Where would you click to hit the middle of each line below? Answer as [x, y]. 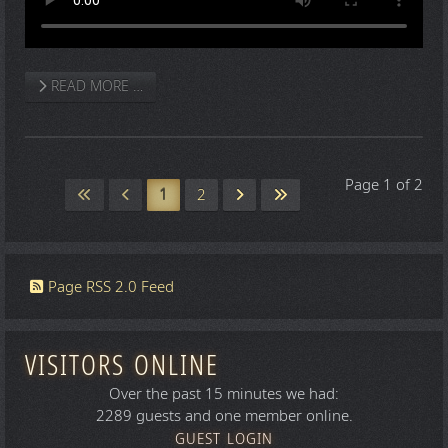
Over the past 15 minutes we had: [224, 394]
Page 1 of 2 [384, 184]
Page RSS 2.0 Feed [111, 287]
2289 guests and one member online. [224, 416]
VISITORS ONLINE [122, 366]
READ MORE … [95, 86]
